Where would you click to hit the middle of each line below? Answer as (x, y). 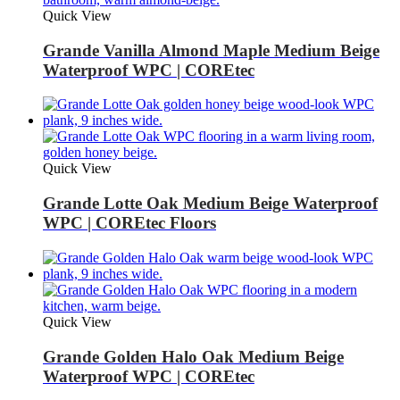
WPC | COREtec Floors (129, 223)
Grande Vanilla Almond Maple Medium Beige (211, 50)
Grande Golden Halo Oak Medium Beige (193, 356)
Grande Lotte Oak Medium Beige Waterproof (210, 204)
